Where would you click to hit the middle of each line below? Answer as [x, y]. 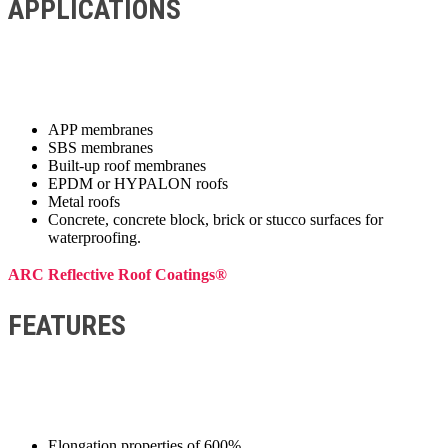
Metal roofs [84, 201]
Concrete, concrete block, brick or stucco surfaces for [215, 219]
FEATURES [67, 325]
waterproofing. [94, 237]
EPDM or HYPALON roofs [138, 183]
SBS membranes [100, 147]
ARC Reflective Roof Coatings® [117, 274]
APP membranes [100, 129]
